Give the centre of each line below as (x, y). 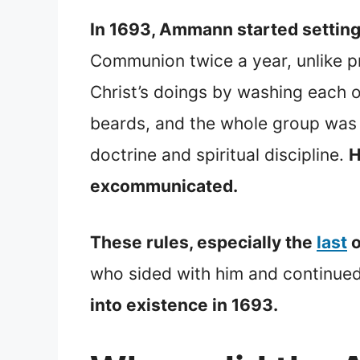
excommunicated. (164, 186)
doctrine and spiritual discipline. (219, 154)
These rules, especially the (203, 243)
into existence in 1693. (184, 305)
